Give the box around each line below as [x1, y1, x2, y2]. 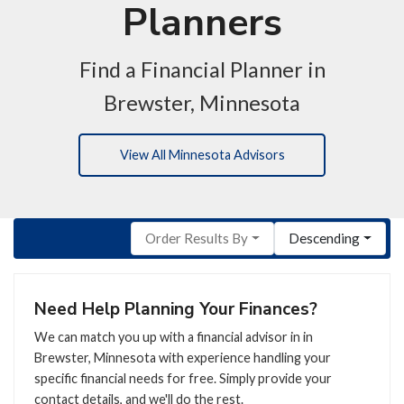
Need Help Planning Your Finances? [33, 298, 317, 322]
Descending [289, 230, 361, 247]
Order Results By [144, 230, 248, 247]
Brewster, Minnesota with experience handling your [33, 349, 331, 365]
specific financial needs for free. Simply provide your [33, 370, 332, 386]
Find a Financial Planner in [78, 56, 326, 82]
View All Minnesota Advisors [119, 147, 285, 163]
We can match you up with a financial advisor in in [33, 328, 313, 344]
